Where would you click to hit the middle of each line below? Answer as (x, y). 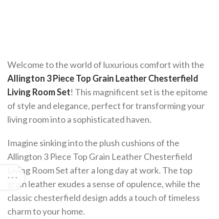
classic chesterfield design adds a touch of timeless (104, 197)
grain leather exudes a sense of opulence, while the (104, 184)
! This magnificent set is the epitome (139, 92)
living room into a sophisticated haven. (79, 119)
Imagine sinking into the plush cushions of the (93, 143)
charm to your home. (46, 211)
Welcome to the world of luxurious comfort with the (106, 65)
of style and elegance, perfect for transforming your (106, 106)
